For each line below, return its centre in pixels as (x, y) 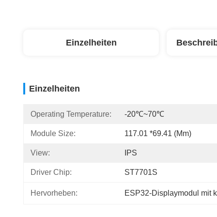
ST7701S (141, 172)
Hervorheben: (54, 193)
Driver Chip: (51, 172)
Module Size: (53, 133)
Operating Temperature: (71, 114)
